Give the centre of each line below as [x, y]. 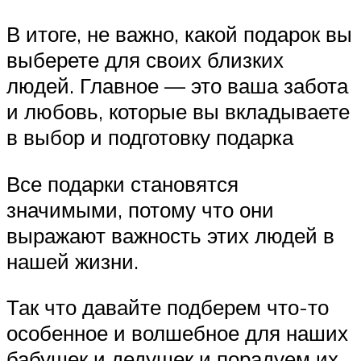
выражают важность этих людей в [170, 235]
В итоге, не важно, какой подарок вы [179, 34]
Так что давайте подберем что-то [168, 307]
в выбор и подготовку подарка [150, 137]
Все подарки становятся [122, 183]
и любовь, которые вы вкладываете [178, 112]
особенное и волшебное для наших [177, 333]
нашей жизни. [73, 261]
